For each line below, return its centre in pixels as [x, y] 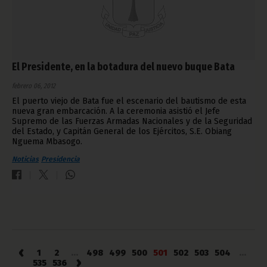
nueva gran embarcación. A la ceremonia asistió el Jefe [116, 111]
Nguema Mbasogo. [47, 142]
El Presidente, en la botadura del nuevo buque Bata [123, 67]
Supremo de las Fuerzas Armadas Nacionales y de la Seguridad [132, 122]
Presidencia [60, 159]
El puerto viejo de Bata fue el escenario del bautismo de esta [129, 101]
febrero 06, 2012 [34, 86]
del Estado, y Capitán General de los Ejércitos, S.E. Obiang [122, 132]
